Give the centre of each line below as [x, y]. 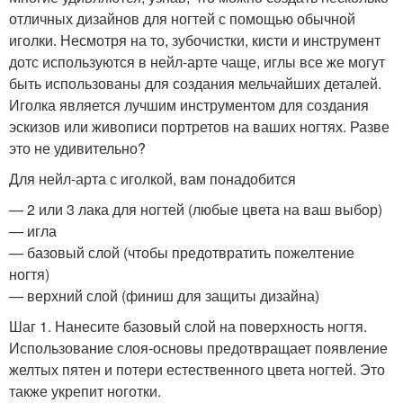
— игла [33, 231]
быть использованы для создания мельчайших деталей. [195, 84]
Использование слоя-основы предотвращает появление [198, 348]
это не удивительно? [77, 148]
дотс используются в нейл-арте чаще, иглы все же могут [197, 62]
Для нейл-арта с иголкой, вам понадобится [152, 179]
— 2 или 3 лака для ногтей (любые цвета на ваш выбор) [196, 210]
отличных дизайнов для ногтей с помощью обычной [182, 19]
